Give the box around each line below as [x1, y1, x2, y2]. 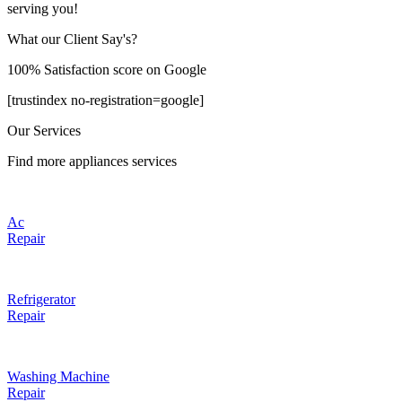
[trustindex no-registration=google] [7, 92, 204, 108]
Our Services [7, 122, 81, 138]
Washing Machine [7, 368, 109, 384]
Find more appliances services [7, 153, 177, 169]
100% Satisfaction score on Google [7, 61, 206, 77]
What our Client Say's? [7, 31, 137, 47]
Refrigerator [7, 291, 75, 307]
